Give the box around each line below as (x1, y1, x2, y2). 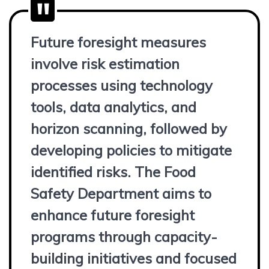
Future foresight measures (31, 32, 206, 51)
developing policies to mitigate (31, 141, 232, 159)
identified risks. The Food (31, 162, 196, 181)
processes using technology (31, 76, 213, 94)
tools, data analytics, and (31, 97, 196, 116)
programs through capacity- (31, 227, 217, 246)
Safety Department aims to (31, 184, 211, 202)
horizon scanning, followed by (31, 119, 227, 138)
